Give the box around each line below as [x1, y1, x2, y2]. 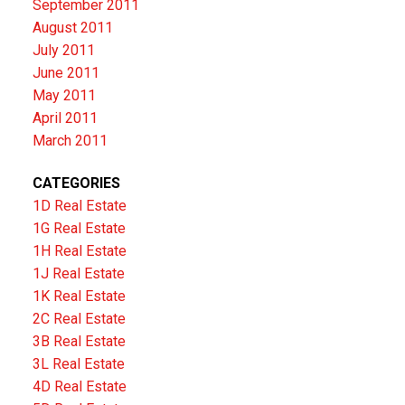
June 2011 [32, 63, 99, 81]
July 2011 [32, 41, 95, 59]
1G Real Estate [32, 220, 126, 238]
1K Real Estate [32, 287, 126, 306]
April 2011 [32, 108, 98, 127]
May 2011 [32, 86, 96, 104]
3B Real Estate [32, 333, 126, 351]
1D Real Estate [32, 197, 127, 215]
